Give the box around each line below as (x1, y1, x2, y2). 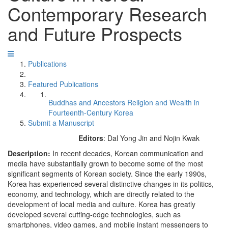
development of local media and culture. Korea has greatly (8, 199, 195, 209)
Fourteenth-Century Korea (48, 107, 133, 118)
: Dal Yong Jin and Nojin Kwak (103, 133, 200, 143)
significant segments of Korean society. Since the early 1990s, (8, 168, 207, 179)
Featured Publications (28, 79, 98, 89)
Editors (78, 133, 104, 143)
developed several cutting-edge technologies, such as (8, 209, 181, 219)
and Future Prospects (8, 20, 182, 46)
